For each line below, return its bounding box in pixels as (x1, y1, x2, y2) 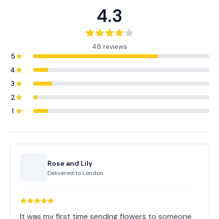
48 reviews (92, 42, 127, 51)
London (83, 169, 103, 177)
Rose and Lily (47, 159, 92, 168)
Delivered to (47, 169, 83, 177)
